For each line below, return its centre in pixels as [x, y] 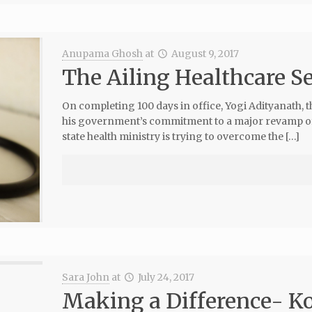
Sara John [85, 277]
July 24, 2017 [166, 277]
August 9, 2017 [205, 54]
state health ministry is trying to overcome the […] [180, 136]
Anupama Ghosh [102, 54]
